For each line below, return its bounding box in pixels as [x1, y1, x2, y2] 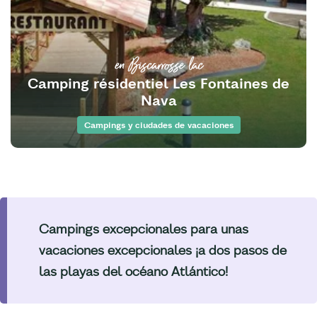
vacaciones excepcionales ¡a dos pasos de [39, 242, 287, 259]
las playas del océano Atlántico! [39, 263, 228, 280]
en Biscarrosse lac [115, 50, 202, 79]
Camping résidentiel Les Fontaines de [28, 74, 289, 93]
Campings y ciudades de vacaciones [83, 120, 234, 131]
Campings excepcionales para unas [39, 221, 248, 238]
